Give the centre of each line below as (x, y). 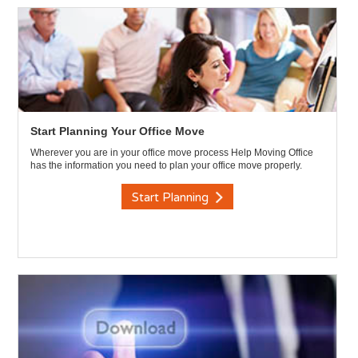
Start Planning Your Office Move (118, 131)
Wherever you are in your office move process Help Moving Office (172, 153)
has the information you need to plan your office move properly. (167, 165)
